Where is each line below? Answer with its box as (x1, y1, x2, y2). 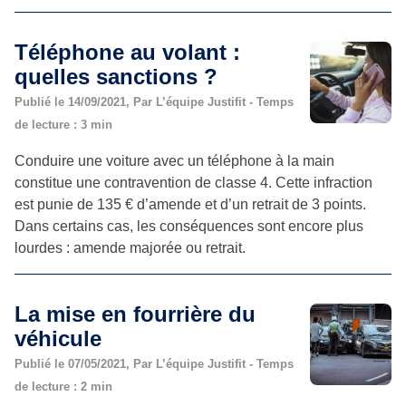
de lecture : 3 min (14, 117, 112, 131)
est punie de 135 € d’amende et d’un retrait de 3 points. (14, 196, 366, 212)
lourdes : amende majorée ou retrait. (14, 239, 246, 256)
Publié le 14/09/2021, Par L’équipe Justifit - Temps (14, 94, 294, 109)
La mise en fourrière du (14, 301, 256, 326)
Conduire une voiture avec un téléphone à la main (14, 152, 334, 169)
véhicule (14, 325, 101, 351)
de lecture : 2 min (14, 379, 112, 393)
